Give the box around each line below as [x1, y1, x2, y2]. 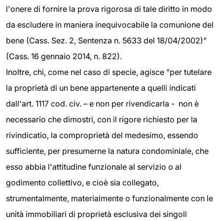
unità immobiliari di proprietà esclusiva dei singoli [6, 209, 187, 219]
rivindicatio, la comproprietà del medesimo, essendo [6, 130, 198, 140]
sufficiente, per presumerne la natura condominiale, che [6, 146, 209, 156]
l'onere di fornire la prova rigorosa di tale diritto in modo [6, 3, 212, 14]
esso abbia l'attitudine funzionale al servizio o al [6, 161, 182, 172]
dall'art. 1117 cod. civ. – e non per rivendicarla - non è [6, 98, 199, 109]
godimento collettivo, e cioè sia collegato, [6, 177, 159, 187]
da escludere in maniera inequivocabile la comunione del [6, 19, 214, 30]
